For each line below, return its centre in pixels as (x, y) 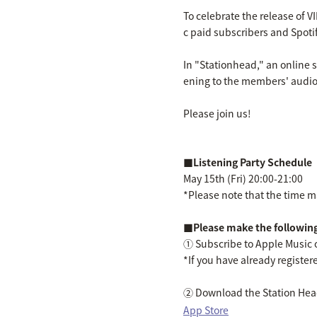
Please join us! (217, 113)
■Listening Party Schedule (248, 162)
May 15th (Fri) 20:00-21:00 (243, 178)
